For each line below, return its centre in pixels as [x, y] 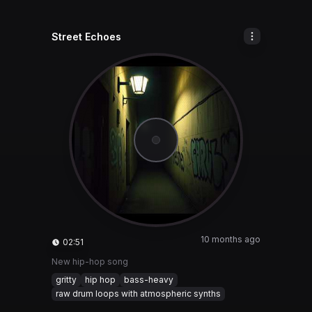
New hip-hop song [90, 262]
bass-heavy [149, 280]
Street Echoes [86, 37]
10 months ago [231, 239]
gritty [66, 280]
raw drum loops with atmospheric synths [138, 294]
